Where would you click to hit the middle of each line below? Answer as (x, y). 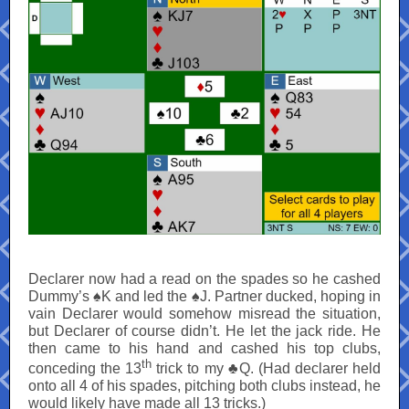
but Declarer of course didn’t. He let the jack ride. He (204, 331)
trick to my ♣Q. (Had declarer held (267, 369)
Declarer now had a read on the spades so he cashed (204, 279)
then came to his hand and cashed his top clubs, (204, 348)
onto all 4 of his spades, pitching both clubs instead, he (204, 386)
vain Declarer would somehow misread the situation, (204, 314)
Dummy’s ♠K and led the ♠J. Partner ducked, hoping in (204, 296)
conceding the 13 (85, 369)
